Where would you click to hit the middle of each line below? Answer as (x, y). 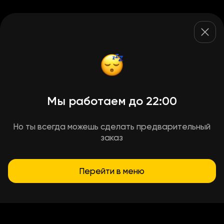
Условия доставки (112, 190)
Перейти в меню (112, 171)
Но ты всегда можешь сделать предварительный (112, 126)
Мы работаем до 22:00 (112, 101)
